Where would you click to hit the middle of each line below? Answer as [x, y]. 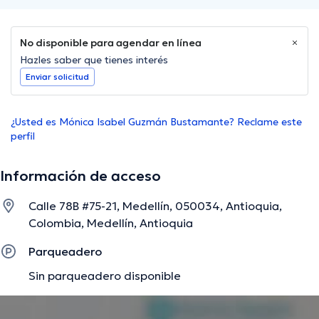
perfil [23, 136]
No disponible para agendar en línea [111, 43]
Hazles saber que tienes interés [94, 60]
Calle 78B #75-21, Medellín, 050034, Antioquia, [155, 206]
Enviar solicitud [57, 77]
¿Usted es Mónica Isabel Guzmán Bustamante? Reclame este [156, 122]
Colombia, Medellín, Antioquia [111, 223]
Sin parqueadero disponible [105, 276]
